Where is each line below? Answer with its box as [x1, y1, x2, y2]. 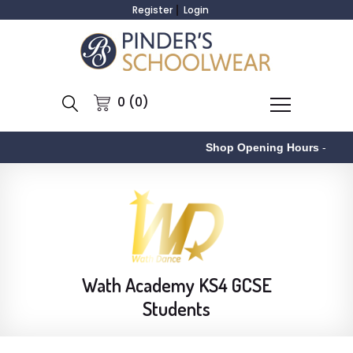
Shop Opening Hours [191, 141, 305, 154]
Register [132, 3, 173, 17]
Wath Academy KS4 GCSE [81, 273, 272, 297]
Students [143, 296, 210, 321]
